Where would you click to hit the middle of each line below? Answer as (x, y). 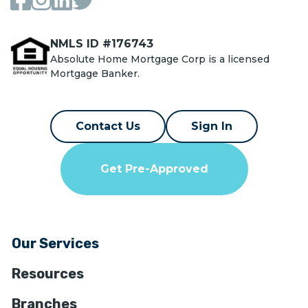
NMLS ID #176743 (102, 44)
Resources (48, 273)
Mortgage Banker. (95, 74)
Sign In (212, 126)
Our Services (55, 243)
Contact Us (108, 126)
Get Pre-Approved (154, 168)
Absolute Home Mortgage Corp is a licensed (160, 59)
